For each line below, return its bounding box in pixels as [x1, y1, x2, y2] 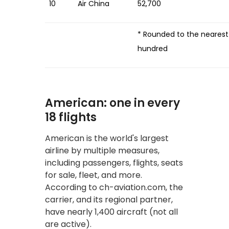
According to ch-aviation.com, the [45, 181, 183, 193]
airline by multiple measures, [45, 144, 159, 156]
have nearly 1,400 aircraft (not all [45, 205, 178, 218]
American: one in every [45, 95, 180, 111]
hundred [138, 43, 168, 54]
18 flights [45, 109, 97, 125]
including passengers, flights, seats [45, 156, 183, 169]
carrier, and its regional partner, [45, 193, 173, 205]
